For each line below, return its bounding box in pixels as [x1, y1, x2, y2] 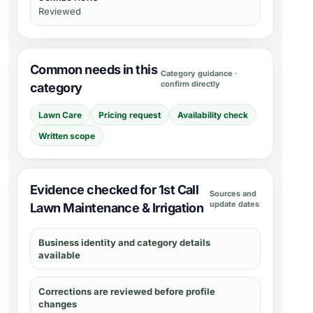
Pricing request [99, 109, 161, 120]
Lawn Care [38, 109, 82, 120]
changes [38, 298, 77, 310]
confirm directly [161, 79, 221, 89]
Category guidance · [161, 68, 238, 78]
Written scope [38, 130, 95, 141]
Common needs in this [30, 62, 158, 77]
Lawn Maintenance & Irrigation [30, 201, 204, 215]
